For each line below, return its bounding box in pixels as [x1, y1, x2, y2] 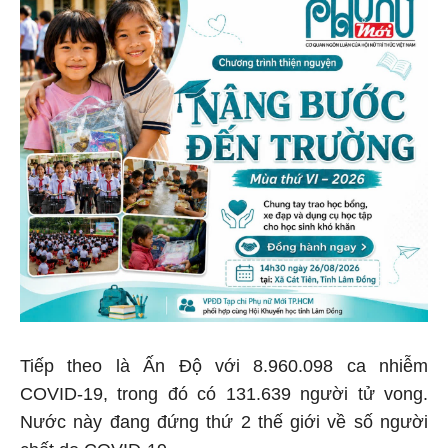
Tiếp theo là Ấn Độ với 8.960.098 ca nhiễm [20, 352, 428, 373]
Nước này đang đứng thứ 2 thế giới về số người [20, 408, 428, 429]
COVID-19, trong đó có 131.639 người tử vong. [20, 380, 428, 401]
